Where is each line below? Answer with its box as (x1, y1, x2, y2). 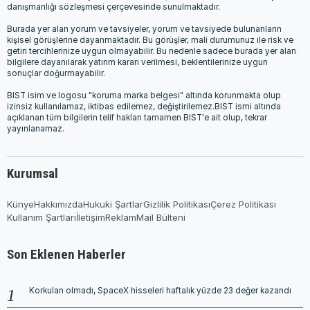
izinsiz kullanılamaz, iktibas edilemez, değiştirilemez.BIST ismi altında (7, 101, 281, 111)
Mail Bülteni (136, 211, 185, 223)
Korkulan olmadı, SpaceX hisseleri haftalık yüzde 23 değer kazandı (29, 285, 291, 295)
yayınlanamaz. (7, 123, 64, 134)
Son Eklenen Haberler (7, 246, 126, 262)
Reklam (105, 211, 136, 223)
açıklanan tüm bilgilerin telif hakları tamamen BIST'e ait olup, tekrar (7, 112, 267, 122)
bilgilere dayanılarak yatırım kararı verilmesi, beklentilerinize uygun (7, 57, 268, 67)
